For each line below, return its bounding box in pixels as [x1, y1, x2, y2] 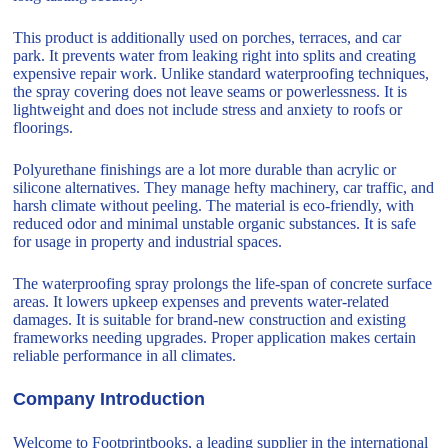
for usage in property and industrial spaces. [13, 233, 283, 251]
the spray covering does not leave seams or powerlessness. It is [13, 83, 408, 101]
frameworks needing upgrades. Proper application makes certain [13, 329, 417, 347]
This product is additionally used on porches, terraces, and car [13, 29, 402, 47]
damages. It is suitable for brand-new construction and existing [13, 311, 407, 329]
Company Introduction [13, 389, 206, 410]
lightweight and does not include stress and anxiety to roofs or [13, 101, 403, 119]
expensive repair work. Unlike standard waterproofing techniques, [13, 65, 430, 83]
